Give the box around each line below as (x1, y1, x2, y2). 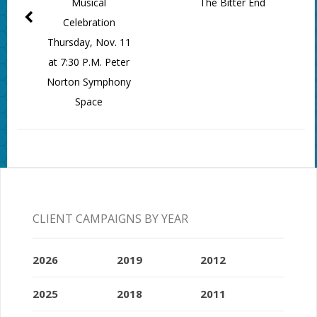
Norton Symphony (47, 75, 132, 89)
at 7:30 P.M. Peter (48, 55, 130, 69)
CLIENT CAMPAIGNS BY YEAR (32, 210, 188, 226)
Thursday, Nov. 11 (47, 35, 131, 50)
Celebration (62, 16, 115, 30)
